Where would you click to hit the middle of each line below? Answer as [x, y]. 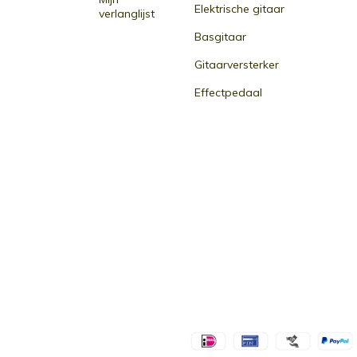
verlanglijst [126, 14]
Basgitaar [220, 37]
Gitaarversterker [237, 65]
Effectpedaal [228, 92]
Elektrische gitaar [239, 9]
